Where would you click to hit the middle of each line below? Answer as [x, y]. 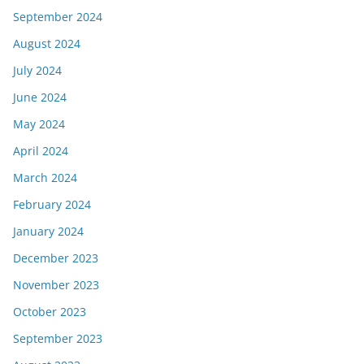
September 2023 [58, 338]
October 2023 [50, 312]
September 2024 [58, 17]
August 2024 [47, 43]
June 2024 [40, 97]
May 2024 [39, 124]
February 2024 [52, 204]
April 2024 [41, 151]
